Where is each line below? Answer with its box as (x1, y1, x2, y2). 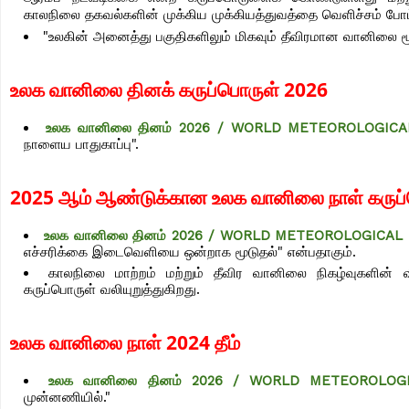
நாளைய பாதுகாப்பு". (24, 136, 139, 153)
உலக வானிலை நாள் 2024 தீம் (10, 330, 240, 356)
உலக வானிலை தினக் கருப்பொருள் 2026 (10, 77, 328, 103)
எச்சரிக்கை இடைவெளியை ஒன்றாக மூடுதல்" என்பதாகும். (24, 244, 361, 261)
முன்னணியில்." (24, 389, 110, 406)
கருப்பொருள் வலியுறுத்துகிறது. (24, 281, 200, 299)
